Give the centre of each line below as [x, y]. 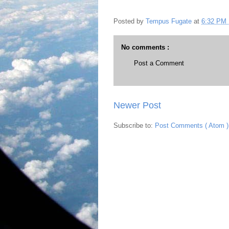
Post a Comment [159, 63]
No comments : [145, 47]
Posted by [130, 21]
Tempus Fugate [170, 21]
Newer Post [137, 105]
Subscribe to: [134, 125]
